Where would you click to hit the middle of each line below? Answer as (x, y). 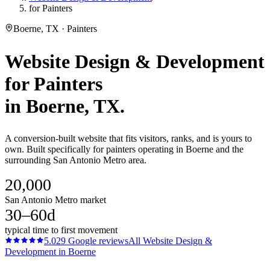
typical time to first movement (61, 230)
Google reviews (97, 241)
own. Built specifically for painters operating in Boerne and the (124, 149)
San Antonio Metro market (55, 200)
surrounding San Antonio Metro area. (76, 160)
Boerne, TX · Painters (55, 29)
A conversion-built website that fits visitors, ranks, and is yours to (128, 139)
